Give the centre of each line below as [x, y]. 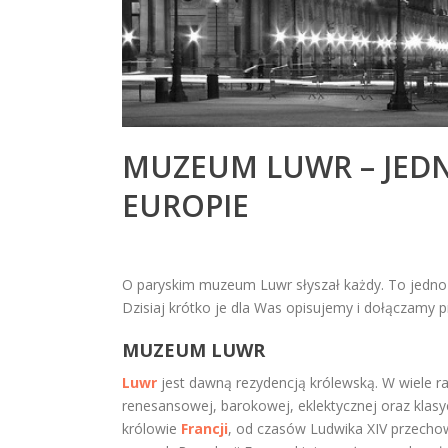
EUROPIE [185, 205]
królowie [151, 428]
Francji [204, 428]
